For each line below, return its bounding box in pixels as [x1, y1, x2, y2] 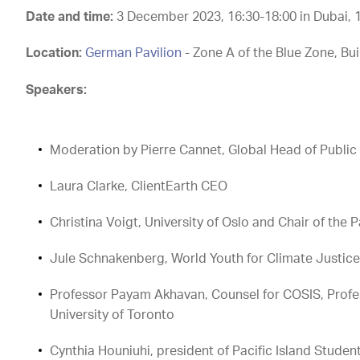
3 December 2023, [113, 10, 228, 24]
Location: [26, 47, 83, 60]
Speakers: [26, 84, 88, 97]
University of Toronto [50, 309, 175, 322]
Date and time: [26, 10, 114, 24]
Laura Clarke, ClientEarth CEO [50, 180, 228, 194]
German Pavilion [85, 47, 182, 60]
